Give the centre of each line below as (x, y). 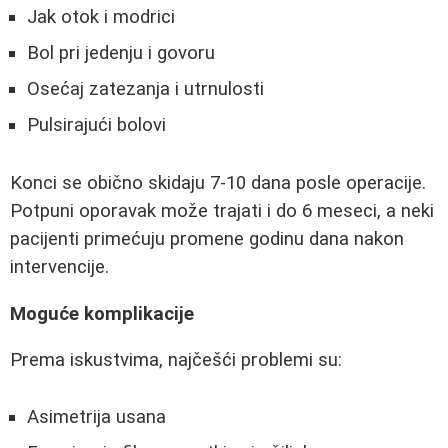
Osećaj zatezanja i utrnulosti (145, 89)
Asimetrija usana (96, 416)
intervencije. (59, 266)
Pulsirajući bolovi (96, 125)
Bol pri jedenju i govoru (121, 53)
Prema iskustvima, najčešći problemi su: (176, 360)
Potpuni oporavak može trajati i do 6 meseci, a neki (222, 210)
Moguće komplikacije (102, 313)
